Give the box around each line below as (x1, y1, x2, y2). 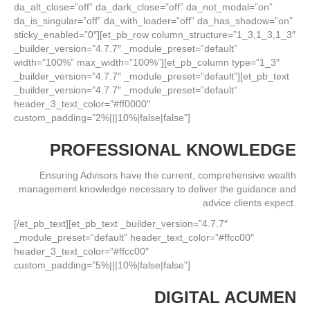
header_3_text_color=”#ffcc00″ (14, 246, 149, 257)
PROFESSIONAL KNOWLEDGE (50, 140, 296, 159)
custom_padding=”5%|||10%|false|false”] (14, 259, 190, 271)
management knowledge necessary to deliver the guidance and (19, 183, 296, 194)
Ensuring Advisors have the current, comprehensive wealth (39, 170, 296, 181)
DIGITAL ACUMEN (154, 288, 296, 307)
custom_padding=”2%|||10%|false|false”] (14, 112, 190, 123)
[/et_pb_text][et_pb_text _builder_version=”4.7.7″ (14, 218, 228, 229)
